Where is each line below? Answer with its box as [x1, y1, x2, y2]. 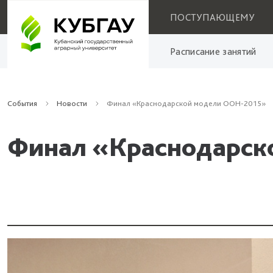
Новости [57, 99, 87, 108]
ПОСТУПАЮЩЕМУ [170, 11, 255, 23]
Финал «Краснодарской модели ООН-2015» [107, 99, 266, 108]
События [7, 99, 37, 108]
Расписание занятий [170, 45, 257, 57]
